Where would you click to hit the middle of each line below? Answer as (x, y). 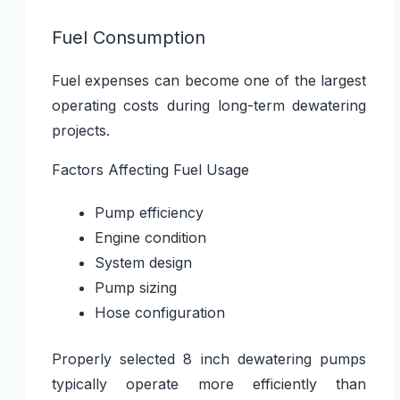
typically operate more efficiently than (209, 383)
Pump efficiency (149, 212)
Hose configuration (159, 312)
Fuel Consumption (128, 37)
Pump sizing (135, 287)
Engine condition (150, 237)
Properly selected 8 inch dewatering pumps (209, 358)
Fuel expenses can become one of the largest (209, 80)
